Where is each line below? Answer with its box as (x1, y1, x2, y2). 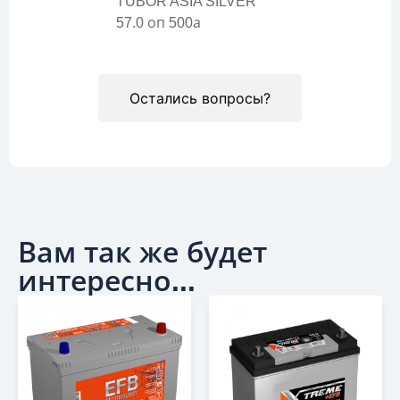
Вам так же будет (18, 236, 267, 269)
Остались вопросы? (129, 88, 271, 107)
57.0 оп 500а (116, 15, 201, 31)
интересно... (18, 264, 196, 297)
